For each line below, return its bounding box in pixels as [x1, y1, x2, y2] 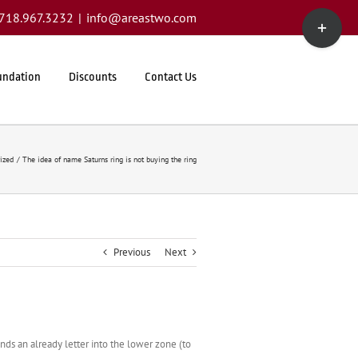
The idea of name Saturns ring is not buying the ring [22, 154, 197, 165]
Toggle [301, 8, 331, 22]
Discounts [69, 70, 117, 84]
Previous [113, 245, 150, 259]
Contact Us [145, 70, 197, 84]
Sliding [301, 24, 332, 38]
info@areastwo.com [86, 10, 197, 26]
